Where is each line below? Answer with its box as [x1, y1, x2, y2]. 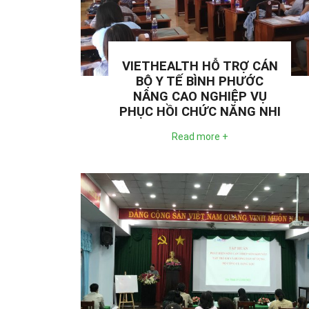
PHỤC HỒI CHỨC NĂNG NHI [119, 103, 281, 119]
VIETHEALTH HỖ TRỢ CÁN [121, 58, 278, 74]
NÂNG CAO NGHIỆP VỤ [132, 88, 267, 104]
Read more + [171, 130, 228, 142]
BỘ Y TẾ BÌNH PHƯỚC [136, 73, 263, 89]
